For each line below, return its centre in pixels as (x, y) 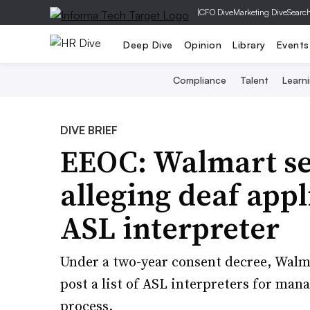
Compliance (199, 80)
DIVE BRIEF (89, 130)
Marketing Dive (260, 12)
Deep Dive (148, 44)
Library (249, 44)
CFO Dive (216, 12)
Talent (254, 80)
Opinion (202, 44)
